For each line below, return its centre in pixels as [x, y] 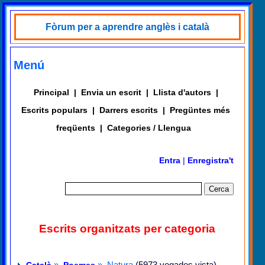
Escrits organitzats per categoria [127, 228]
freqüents [75, 128]
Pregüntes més [200, 110]
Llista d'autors [182, 92]
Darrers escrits [129, 110]
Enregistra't [211, 160]
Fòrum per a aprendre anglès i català [127, 27]
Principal [51, 92]
